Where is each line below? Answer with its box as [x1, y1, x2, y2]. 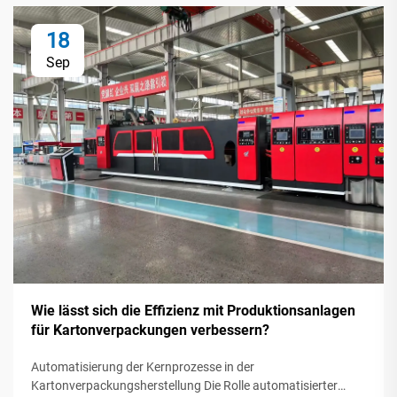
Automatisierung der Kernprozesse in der [31, 360, 254, 375]
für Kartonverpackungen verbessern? [31, 322, 269, 339]
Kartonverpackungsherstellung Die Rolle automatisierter [31, 378, 338, 393]
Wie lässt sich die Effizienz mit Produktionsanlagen [31, 302, 355, 320]
